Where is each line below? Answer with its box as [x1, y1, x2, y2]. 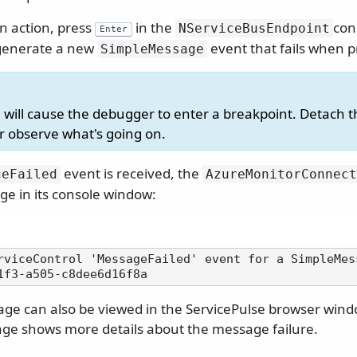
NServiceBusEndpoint [178, 21, 330, 37]
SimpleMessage [100, 41, 204, 57]
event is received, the [61, 164, 202, 183]
